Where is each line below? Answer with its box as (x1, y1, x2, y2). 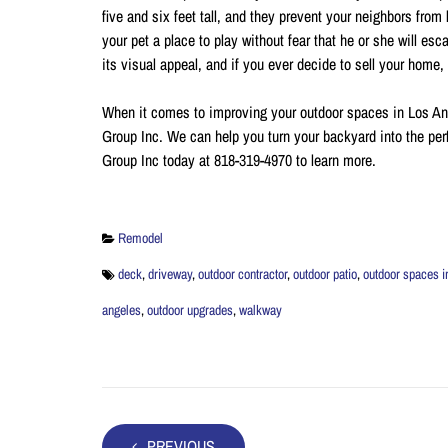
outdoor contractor (198, 265, 287, 283)
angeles (102, 301, 141, 319)
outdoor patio (293, 265, 357, 283)
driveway (148, 265, 192, 283)
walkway (239, 301, 282, 319)
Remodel (118, 229, 163, 247)
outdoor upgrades (147, 301, 233, 319)
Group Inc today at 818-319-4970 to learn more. (102, 149, 376, 171)
